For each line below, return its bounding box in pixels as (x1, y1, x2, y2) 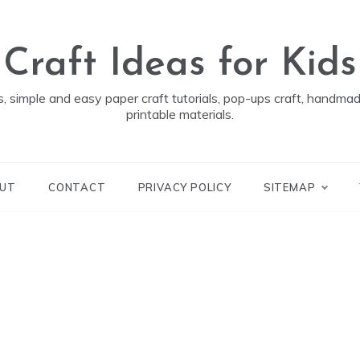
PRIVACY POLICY (137, 181, 231, 194)
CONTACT (48, 181, 106, 194)
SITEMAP (263, 181, 316, 194)
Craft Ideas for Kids (3, 46, 357, 84)
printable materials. (126, 106, 234, 122)
